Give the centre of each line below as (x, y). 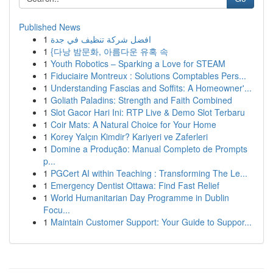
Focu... (57, 210)
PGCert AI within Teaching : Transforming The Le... (149, 173)
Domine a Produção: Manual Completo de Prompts (149, 149)
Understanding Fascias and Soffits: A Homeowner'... (151, 88)
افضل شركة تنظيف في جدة (101, 39)
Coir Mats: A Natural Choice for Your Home (133, 124)
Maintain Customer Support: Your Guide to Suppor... (151, 222)
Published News (50, 27)
